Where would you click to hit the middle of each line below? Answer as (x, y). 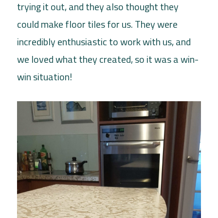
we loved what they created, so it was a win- (108, 59)
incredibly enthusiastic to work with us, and (104, 41)
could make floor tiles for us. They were (97, 24)
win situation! (45, 76)
